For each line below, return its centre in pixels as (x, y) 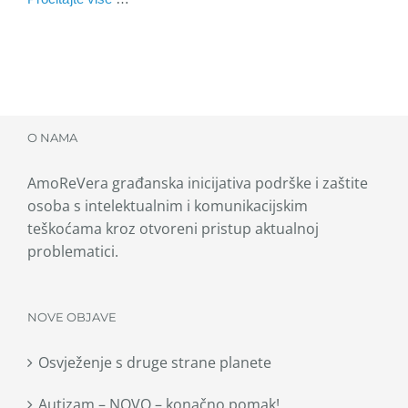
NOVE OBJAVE (72, 316)
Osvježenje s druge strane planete (155, 362)
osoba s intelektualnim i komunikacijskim (168, 205)
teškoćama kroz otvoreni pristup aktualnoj (173, 228)
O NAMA (52, 137)
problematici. (73, 251)
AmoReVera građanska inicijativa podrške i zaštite (198, 183)
